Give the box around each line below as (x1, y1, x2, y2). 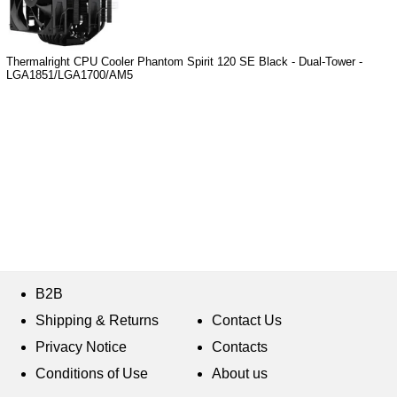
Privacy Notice (35, 339, 127, 354)
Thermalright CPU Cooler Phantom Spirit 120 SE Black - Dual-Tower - (6, 55, 362, 69)
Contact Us (212, 312, 282, 328)
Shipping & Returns (35, 312, 159, 328)
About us (212, 365, 268, 381)
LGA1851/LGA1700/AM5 (6, 68, 133, 82)
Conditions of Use (35, 365, 148, 381)
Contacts (212, 339, 268, 354)
